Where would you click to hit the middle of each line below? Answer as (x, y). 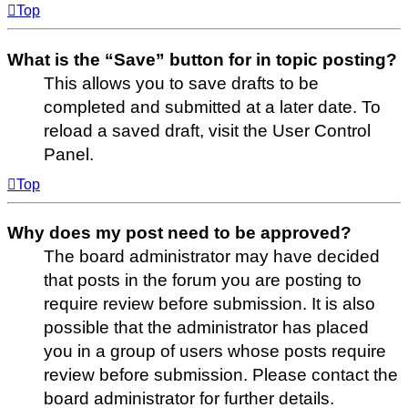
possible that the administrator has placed (206, 328)
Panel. (69, 154)
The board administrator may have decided (212, 257)
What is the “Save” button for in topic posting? (202, 59)
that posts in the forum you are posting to (203, 280)
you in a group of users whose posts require (215, 352)
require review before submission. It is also (209, 304)
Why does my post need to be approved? (179, 233)
